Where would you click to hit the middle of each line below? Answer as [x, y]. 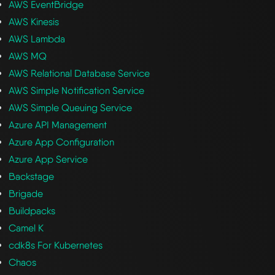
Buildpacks [32, 211]
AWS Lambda [37, 39]
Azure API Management [58, 125]
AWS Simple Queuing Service [71, 107]
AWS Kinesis [34, 21]
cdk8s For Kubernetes [56, 245]
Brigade [26, 193]
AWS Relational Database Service [79, 73]
